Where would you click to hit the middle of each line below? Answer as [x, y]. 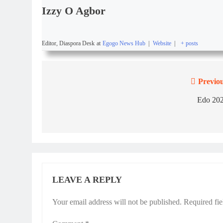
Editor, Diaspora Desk [68, 43]
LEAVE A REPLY [87, 179]
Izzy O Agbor [74, 10]
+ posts [189, 43]
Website [162, 43]
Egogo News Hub [124, 43]
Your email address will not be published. [117, 202]
